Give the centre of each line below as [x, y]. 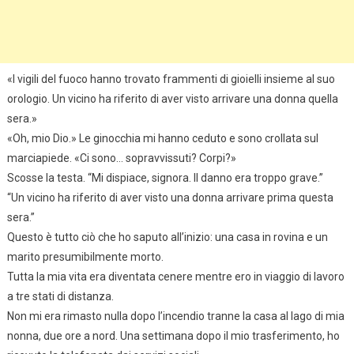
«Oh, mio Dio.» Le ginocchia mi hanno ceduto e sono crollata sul [162, 138]
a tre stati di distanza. [60, 296]
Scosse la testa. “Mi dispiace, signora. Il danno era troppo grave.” [165, 177]
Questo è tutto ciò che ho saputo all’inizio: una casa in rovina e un [167, 237]
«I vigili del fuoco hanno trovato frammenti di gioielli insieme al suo [171, 79]
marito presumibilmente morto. [85, 256]
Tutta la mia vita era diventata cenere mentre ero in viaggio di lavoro [175, 276]
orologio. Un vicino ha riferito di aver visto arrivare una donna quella [172, 98]
